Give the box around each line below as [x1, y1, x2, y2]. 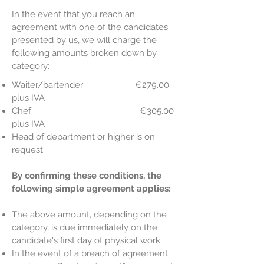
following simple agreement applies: [12, 183, 171, 194]
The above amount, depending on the [12, 209, 167, 220]
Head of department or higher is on [12, 131, 155, 142]
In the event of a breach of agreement [12, 248, 168, 259]
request [12, 144, 43, 155]
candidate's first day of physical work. [12, 235, 162, 246]
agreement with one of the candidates [12, 22, 168, 32]
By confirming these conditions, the [12, 170, 161, 181]
